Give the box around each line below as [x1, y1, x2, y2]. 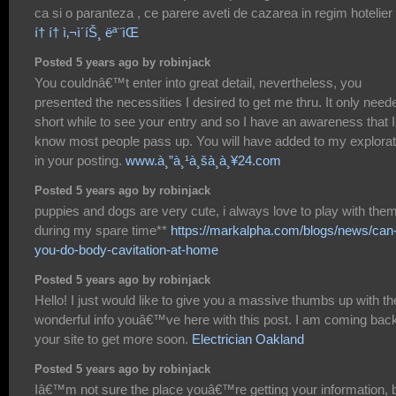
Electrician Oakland [192, 331, 304, 347]
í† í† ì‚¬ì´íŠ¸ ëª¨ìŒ [34, 25, 139, 41]
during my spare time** [34, 223, 171, 239]
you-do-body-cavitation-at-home [34, 242, 218, 258]
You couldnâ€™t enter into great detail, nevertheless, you [34, 75, 362, 91]
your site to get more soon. [34, 331, 192, 347]
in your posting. [34, 153, 126, 169]
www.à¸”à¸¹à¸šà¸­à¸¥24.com [126, 153, 281, 169]
